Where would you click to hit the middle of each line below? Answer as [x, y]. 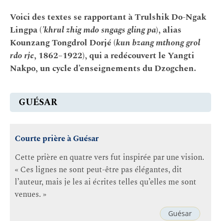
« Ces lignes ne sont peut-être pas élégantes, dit [98, 170]
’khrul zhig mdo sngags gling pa [99, 30]
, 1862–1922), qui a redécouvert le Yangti [114, 56]
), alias [169, 30]
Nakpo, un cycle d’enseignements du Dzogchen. [103, 69]
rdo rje [22, 56]
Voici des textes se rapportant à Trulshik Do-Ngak [108, 17]
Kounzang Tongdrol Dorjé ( [63, 43]
